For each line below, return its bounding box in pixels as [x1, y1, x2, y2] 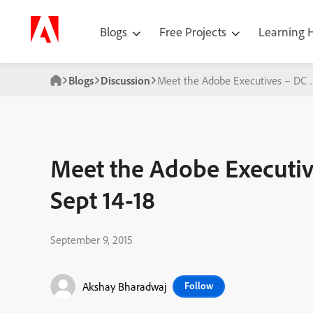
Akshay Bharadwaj [82, 279, 167, 293]
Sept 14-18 [50, 184, 155, 215]
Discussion [101, 73, 150, 87]
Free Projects [159, 23, 229, 40]
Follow [184, 279, 213, 292]
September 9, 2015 [50, 233, 133, 247]
